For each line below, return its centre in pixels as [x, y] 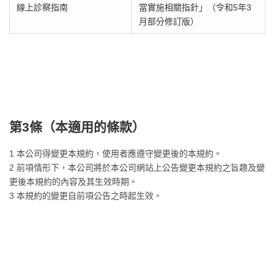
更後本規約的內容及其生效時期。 [73, 182]
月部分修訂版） [168, 21]
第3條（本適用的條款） [77, 127]
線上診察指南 [42, 7]
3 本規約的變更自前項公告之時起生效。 [86, 196]
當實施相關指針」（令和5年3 [195, 7]
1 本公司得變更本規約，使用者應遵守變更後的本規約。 [116, 154]
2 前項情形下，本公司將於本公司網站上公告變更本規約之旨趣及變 [137, 168]
